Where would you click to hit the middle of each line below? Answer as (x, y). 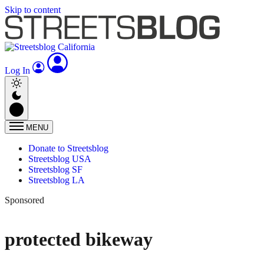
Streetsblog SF (55, 169)
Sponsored (24, 200)
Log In (19, 70)
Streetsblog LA (57, 180)
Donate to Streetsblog (68, 148)
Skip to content (33, 10)
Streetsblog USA (60, 159)
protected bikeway (79, 240)
